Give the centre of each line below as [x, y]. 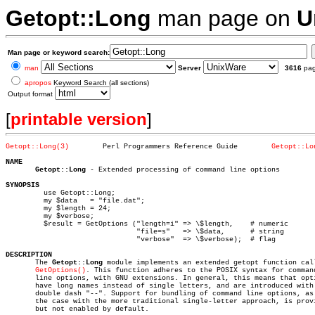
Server [189, 68]
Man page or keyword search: [59, 52]
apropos [38, 83]
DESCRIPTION [29, 255]
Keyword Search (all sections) [100, 83]
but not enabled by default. [77, 309]
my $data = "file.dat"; [22, 201]
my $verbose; [22, 216]
